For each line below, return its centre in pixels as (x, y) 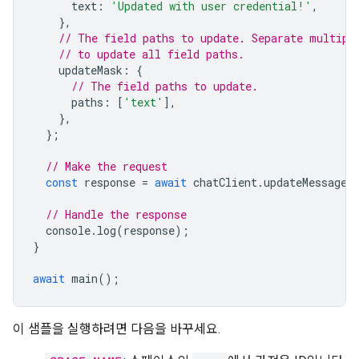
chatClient (225, 182)
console (68, 230)
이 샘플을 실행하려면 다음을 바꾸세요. (117, 329)
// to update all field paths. (151, 54)
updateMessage (305, 182)
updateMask (91, 70)
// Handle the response (116, 214)
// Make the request (107, 166)
